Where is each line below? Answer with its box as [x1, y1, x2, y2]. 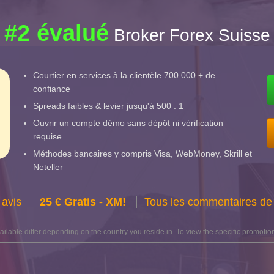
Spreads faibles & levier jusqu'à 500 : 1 [33, 100, 184, 111]
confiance [33, 83, 71, 94]
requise [33, 131, 62, 141]
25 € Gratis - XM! [40, 195, 126, 208]
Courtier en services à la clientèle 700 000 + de [33, 70, 216, 80]
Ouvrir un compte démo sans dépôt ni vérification [33, 117, 224, 128]
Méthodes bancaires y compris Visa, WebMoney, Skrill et [33, 148, 253, 158]
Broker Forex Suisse [108, 25, 270, 45]
